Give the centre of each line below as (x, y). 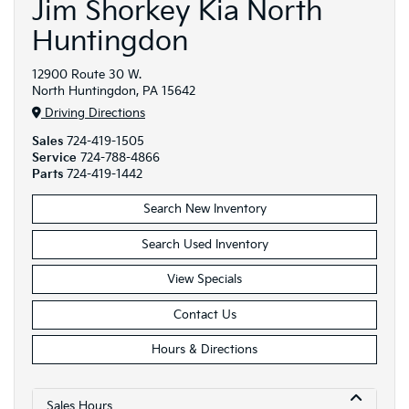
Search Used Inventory (204, 244)
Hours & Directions (204, 350)
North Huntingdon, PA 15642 (114, 91)
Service (54, 158)
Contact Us (204, 315)
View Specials (204, 280)
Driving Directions (93, 114)
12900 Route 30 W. (87, 74)
